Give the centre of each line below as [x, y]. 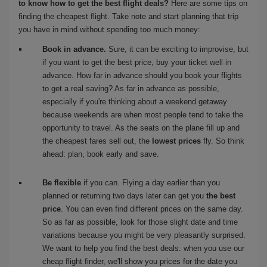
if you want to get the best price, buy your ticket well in [137, 62]
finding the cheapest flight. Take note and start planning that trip [128, 16]
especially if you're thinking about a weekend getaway [135, 101]
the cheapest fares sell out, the [97, 141]
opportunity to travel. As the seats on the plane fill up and [141, 128]
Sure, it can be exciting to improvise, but [177, 49]
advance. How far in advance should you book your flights [142, 75]
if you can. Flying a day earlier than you [150, 182]
